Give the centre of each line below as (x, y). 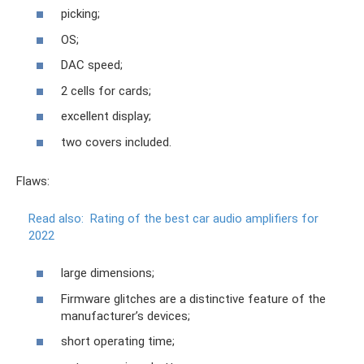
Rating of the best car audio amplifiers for (204, 218)
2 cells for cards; (106, 91)
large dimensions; (108, 273)
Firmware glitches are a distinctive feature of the (193, 299)
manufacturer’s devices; (126, 316)
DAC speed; (92, 65)
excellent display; (106, 116)
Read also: (56, 218)
